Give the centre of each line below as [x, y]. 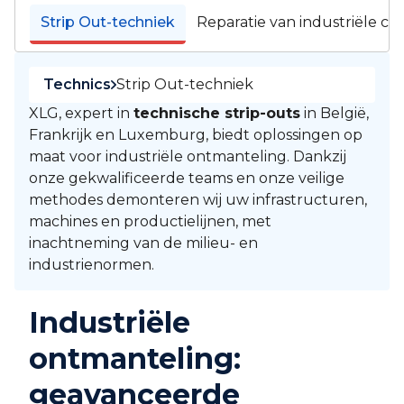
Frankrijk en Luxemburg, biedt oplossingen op [196, 135]
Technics [77, 84]
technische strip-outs [217, 113]
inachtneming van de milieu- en [143, 243]
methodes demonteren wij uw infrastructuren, [198, 200]
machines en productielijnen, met [150, 221]
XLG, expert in [81, 113]
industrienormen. [92, 265]
